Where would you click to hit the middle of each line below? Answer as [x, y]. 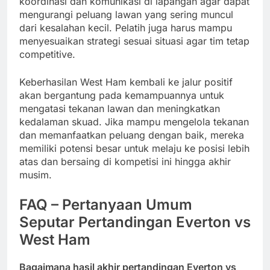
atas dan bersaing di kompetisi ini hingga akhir [125, 161]
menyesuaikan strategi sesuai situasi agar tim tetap [134, 41]
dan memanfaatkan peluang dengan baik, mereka [132, 135]
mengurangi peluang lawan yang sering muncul [126, 14]
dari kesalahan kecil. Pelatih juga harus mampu [126, 27]
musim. [36, 174]
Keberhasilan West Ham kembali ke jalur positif [126, 82]
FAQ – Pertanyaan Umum [106, 204]
